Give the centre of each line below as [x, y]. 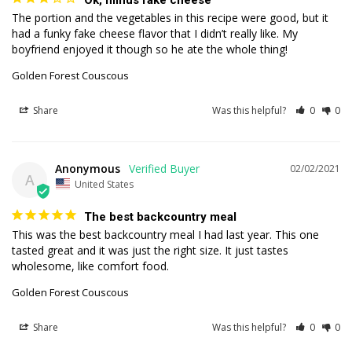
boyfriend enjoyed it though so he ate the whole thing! [150, 49]
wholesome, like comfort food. [90, 266]
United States [104, 184]
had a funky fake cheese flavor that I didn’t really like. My [155, 34]
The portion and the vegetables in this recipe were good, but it [170, 18]
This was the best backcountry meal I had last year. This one [165, 234]
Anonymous [88, 169]
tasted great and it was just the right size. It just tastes [150, 250]
